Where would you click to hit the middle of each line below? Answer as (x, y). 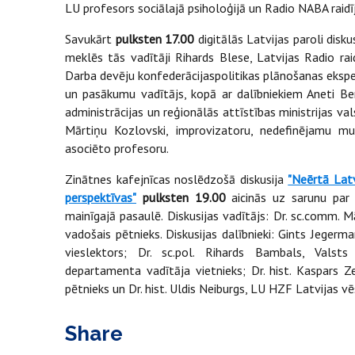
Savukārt (90, 38)
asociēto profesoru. (120, 148)
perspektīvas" (101, 197)
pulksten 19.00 (184, 197)
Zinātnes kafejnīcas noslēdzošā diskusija (177, 179)
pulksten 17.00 (155, 38)
